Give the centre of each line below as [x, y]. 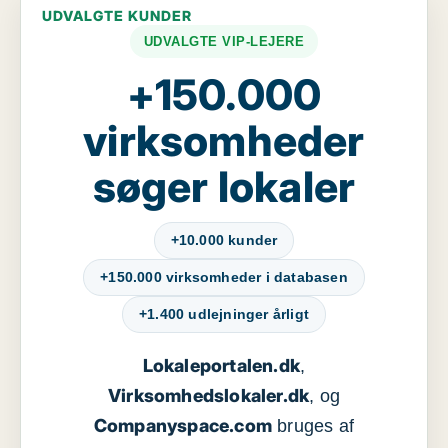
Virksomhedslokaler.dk [208, 395]
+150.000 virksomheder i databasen [224, 277]
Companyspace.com [183, 425]
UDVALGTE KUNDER [117, 15]
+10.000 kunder [224, 240]
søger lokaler [224, 186]
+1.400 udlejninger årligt [224, 314]
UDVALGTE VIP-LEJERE [224, 41]
